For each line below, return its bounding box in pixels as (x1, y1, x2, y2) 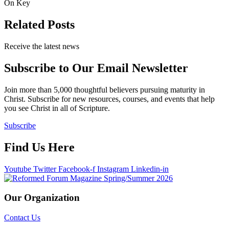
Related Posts (4, 18, 75, 32)
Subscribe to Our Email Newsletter (4, 61, 188, 75)
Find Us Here (4, 140, 75, 154)
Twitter (33, 164, 56, 173)
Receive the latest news (4, 41, 79, 51)
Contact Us (4, 213, 40, 222)
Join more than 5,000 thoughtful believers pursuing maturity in (4, 85, 205, 94)
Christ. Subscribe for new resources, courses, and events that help (4, 94, 215, 103)
